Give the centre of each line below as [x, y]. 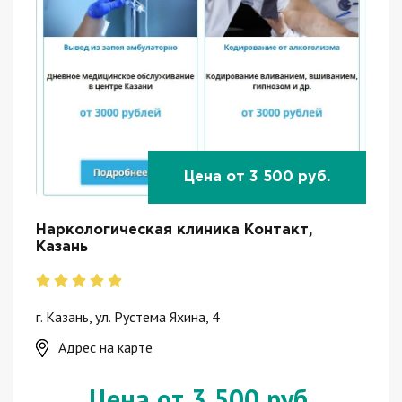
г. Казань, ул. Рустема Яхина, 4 [128, 316]
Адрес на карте [105, 347]
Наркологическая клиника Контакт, [174, 231]
